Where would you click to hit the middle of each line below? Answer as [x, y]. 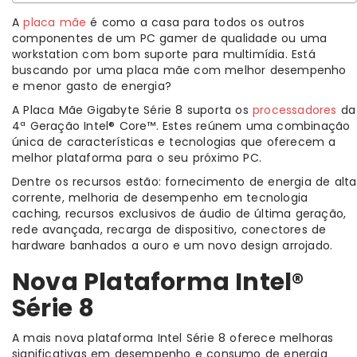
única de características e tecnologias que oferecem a [174, 142]
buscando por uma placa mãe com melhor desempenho [179, 71]
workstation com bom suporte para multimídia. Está [164, 55]
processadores [295, 110]
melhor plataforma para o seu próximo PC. [137, 158]
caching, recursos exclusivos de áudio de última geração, [179, 214]
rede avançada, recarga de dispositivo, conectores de [169, 230]
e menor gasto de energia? [92, 86]
